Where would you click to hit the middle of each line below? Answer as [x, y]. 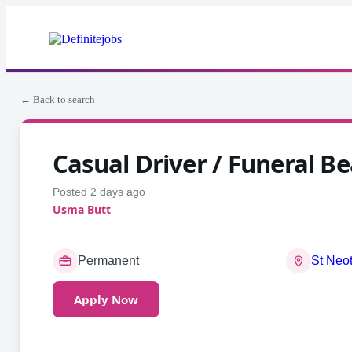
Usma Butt [82, 209]
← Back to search [58, 99]
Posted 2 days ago [99, 192]
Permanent [108, 260]
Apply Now [106, 299]
